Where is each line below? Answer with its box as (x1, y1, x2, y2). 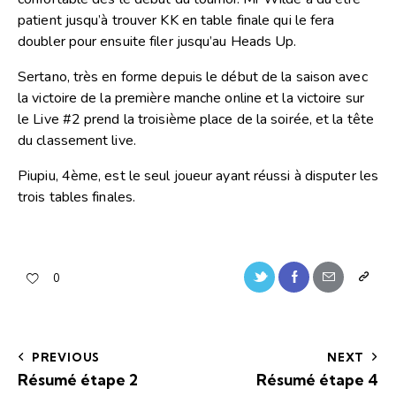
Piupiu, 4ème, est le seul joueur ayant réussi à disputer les (18, 166, 379, 187)
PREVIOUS (31, 349, 101, 364)
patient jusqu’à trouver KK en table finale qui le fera (18, 11, 335, 31)
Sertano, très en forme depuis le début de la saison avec (18, 67, 368, 88)
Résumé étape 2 (18, 369, 138, 389)
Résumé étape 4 (256, 369, 378, 389)
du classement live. (18, 131, 136, 151)
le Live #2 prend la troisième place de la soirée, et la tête (18, 110, 375, 130)
